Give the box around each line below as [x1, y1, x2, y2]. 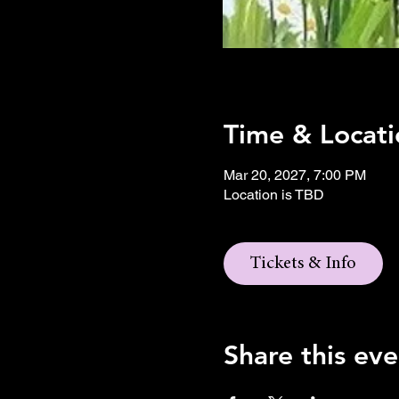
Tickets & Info [249, 255, 356, 273]
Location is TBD [223, 186, 324, 203]
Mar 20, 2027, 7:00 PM [223, 167, 366, 183]
